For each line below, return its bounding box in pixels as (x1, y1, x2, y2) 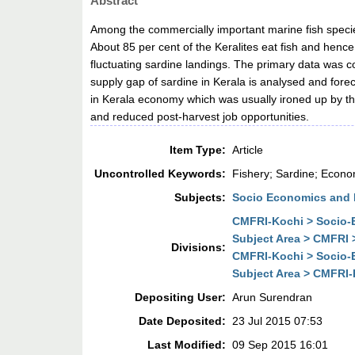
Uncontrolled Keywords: (94, 167, 227, 181)
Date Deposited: (139, 315, 227, 328)
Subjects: (174, 191, 227, 204)
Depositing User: (135, 291, 227, 304)
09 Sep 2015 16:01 (232, 338, 329, 352)
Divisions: (171, 241, 227, 254)
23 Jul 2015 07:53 (232, 315, 323, 328)
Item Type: (170, 143, 227, 157)
